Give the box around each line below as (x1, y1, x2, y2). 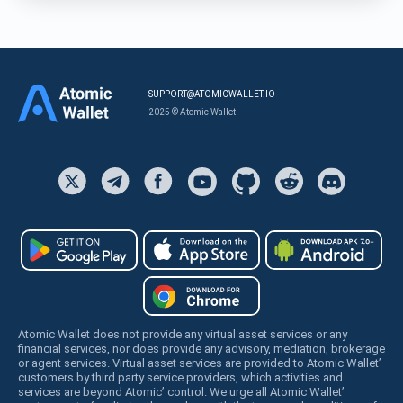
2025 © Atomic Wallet (148, 106, 236, 117)
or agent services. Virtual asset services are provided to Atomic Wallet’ (18, 355, 381, 370)
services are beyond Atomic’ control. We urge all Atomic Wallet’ (18, 384, 345, 399)
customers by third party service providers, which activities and (18, 370, 343, 384)
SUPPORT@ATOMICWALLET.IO (148, 88, 275, 99)
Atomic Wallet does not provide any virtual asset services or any (18, 327, 347, 341)
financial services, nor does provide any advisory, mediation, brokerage (18, 341, 385, 355)
